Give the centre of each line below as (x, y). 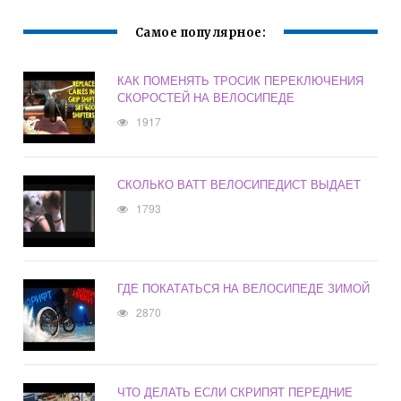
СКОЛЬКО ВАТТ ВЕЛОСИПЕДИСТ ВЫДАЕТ (239, 184)
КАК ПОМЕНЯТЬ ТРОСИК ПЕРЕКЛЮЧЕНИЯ (241, 81)
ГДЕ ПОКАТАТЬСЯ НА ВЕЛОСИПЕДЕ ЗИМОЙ (244, 288)
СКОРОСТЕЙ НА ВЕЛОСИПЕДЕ (206, 98)
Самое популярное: (200, 33)
